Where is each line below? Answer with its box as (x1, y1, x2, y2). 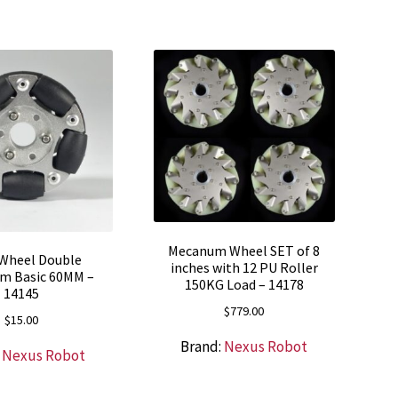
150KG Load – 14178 (184, 275, 304, 294)
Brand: (180, 336, 225, 356)
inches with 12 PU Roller (170, 259, 318, 277)
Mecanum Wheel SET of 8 (168, 242, 321, 260)
